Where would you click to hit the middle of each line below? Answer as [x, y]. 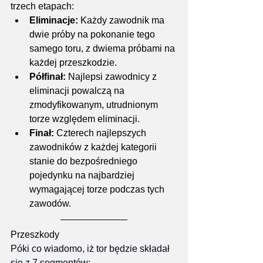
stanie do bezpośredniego [85, 161]
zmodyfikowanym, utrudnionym [95, 105]
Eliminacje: [54, 21]
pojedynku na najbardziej [83, 176]
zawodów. [50, 204]
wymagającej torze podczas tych [98, 190]
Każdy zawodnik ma [122, 21]
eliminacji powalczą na [78, 91]
